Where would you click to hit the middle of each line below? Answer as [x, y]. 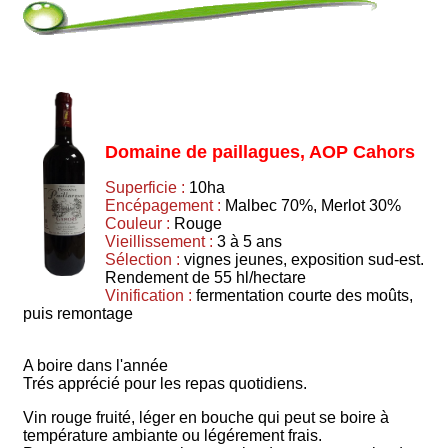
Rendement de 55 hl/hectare [205, 277]
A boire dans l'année [95, 365]
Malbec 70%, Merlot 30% [310, 205]
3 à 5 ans [247, 241]
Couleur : [139, 223]
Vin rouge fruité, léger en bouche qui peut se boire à [206, 417]
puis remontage [78, 313]
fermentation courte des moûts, [302, 295]
